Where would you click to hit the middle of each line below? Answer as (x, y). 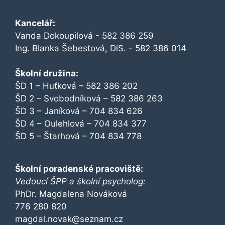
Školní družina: (47, 73)
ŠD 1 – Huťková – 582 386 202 (76, 86)
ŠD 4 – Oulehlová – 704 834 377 (81, 123)
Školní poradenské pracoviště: (79, 168)
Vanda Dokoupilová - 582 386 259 (86, 35)
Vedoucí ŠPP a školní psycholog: (80, 181)
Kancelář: (35, 23)
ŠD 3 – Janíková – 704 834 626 (79, 111)
